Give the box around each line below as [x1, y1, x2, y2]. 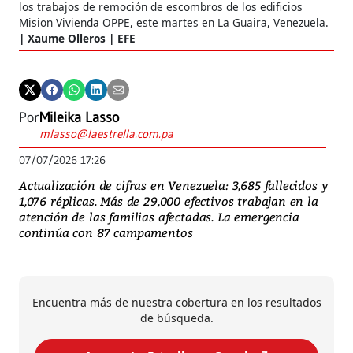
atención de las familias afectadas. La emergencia [19, 208, 299, 225]
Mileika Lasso [39, 108, 119, 126]
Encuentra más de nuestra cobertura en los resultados [32, 294, 321, 310]
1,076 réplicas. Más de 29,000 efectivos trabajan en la [19, 192, 318, 209]
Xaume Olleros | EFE [28, 30, 136, 46]
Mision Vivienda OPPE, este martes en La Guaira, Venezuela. [19, 14, 329, 30]
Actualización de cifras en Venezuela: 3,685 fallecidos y [19, 176, 329, 193]
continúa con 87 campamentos [19, 224, 193, 240]
